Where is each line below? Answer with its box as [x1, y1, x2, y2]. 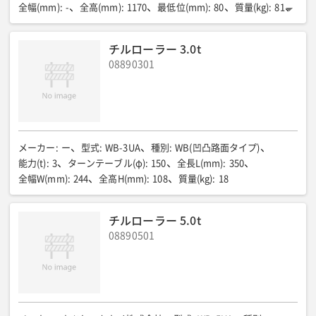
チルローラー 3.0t [109, 40, 201, 57]
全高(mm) [79, 3, 121, 12]
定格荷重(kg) [18, 18, 71, 28]
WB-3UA [105, 143, 140, 152]
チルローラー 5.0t [109, 212, 201, 229]
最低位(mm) [157, 3, 209, 12]
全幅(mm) [18, 3, 60, 12]
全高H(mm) [99, 174, 147, 183]
